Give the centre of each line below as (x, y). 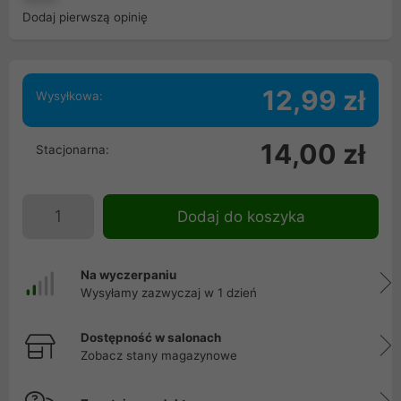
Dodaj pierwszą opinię (85, 17)
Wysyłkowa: (69, 96)
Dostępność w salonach (151, 337)
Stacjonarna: (73, 149)
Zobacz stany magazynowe (159, 355)
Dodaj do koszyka (241, 217)
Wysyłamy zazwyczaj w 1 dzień (169, 293)
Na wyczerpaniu (128, 275)
